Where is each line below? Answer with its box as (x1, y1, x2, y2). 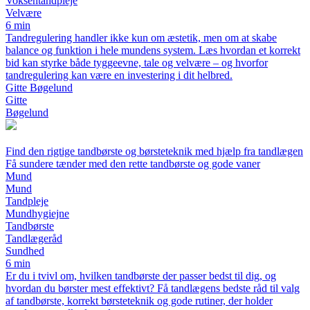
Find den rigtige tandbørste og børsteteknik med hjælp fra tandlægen (6, 145, 303, 158)
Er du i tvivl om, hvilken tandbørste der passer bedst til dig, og (6, 270, 276, 282)
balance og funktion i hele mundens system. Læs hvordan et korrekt (6, 44, 300, 57)
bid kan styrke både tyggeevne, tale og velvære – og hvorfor (6, 57, 268, 69)
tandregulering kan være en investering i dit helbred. (6, 69, 232, 82)
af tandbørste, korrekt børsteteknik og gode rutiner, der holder (6, 295, 273, 307)
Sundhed (6, 245, 44, 257)
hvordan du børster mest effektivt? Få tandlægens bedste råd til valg (6, 282, 300, 295)
